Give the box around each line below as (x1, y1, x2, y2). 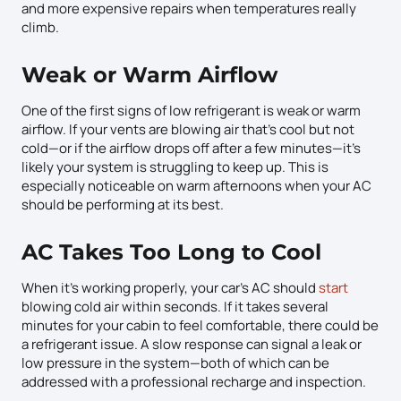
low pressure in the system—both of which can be (21, 353, 329, 372)
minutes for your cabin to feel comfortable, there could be (21, 315, 379, 335)
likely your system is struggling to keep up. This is (21, 157, 328, 176)
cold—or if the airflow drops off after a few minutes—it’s (21, 138, 361, 158)
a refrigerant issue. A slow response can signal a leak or (21, 334, 362, 354)
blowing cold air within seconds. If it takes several (21, 296, 328, 316)
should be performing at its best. (21, 194, 224, 214)
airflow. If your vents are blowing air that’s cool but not (21, 119, 354, 139)
